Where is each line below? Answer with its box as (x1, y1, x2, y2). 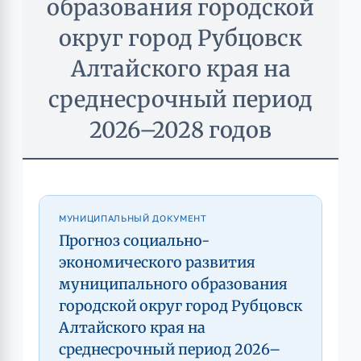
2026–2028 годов (89, 116, 272, 143)
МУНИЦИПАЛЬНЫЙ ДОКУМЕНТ (59, 213, 207, 223)
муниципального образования (59, 275, 288, 293)
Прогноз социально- (59, 231, 210, 250)
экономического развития (59, 253, 255, 272)
